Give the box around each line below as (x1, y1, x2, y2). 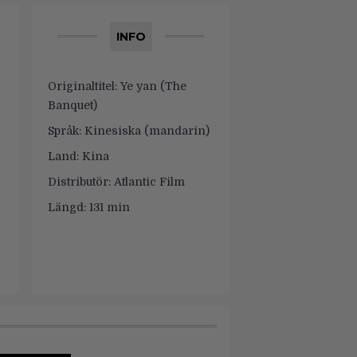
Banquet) (48, 99, 97, 112)
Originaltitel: (48, 80, 117, 92)
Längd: (48, 201, 86, 214)
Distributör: (48, 175, 111, 188)
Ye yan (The (117, 80, 186, 92)
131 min (86, 201, 130, 214)
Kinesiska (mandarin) (81, 124, 210, 137)
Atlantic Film (111, 175, 185, 188)
